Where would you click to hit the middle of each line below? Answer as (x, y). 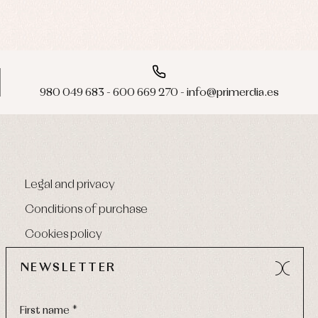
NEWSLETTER (68, 268)
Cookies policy (64, 234)
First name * (49, 311)
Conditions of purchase (86, 209)
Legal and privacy (70, 185)
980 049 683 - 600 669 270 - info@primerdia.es (159, 92)
